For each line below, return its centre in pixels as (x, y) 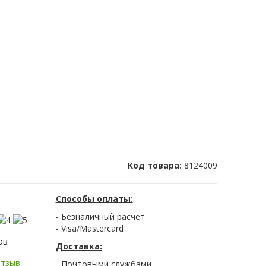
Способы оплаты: (94, 199)
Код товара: (156, 166)
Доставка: (79, 246)
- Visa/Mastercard (89, 229)
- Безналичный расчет (100, 217)
